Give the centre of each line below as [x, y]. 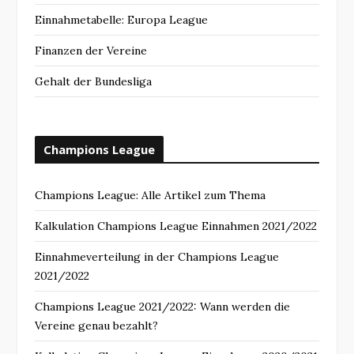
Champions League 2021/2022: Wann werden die [162, 306]
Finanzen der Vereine [91, 50]
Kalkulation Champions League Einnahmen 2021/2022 [176, 226]
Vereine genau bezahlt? [96, 325]
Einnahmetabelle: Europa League [121, 19]
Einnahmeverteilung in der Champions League [157, 256]
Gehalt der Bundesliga [93, 81]
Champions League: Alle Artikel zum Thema [150, 195]
